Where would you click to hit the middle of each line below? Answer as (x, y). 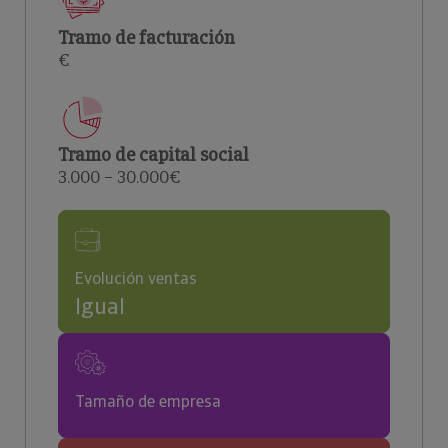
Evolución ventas (136, 278)
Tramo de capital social (153, 154)
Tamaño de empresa (148, 401)
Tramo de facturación (146, 37)
